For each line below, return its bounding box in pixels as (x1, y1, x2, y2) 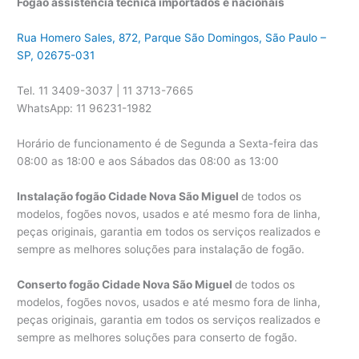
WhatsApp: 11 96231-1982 (17, 101, 152, 115)
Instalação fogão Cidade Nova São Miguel (17, 189, 242, 203)
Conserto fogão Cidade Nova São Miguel (17, 277, 236, 291)
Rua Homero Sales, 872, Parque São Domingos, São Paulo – (17, 31, 327, 45)
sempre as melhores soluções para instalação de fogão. (17, 242, 305, 256)
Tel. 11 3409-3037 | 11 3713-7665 (17, 83, 194, 97)
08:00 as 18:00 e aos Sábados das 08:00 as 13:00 (17, 154, 280, 167)
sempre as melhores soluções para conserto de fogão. (17, 330, 298, 344)
